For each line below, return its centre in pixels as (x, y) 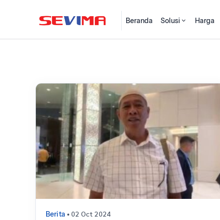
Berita (55, 214)
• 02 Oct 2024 (91, 214)
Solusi (171, 21)
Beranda (139, 21)
